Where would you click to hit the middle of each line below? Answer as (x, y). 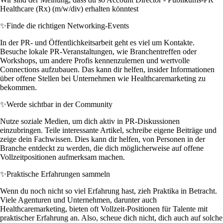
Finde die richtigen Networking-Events (68, 26)
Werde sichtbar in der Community (59, 105)
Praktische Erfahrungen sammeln (58, 174)
